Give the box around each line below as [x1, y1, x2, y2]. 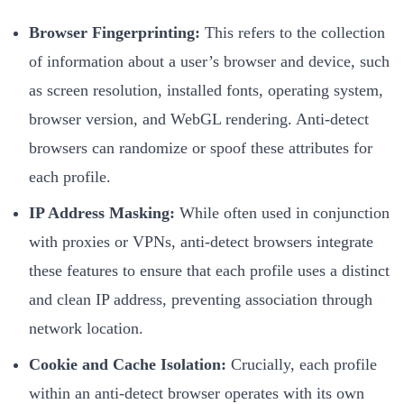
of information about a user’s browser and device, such [29, 51, 390, 70]
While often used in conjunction [175, 203, 390, 222]
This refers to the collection [200, 23, 385, 41]
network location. [29, 318, 143, 337]
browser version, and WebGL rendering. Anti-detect [29, 109, 369, 128]
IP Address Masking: [29, 203, 175, 222]
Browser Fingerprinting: [29, 23, 200, 41]
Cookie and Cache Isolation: [29, 354, 226, 373]
